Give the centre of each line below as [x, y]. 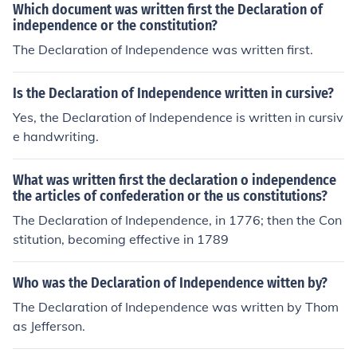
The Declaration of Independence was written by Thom [176, 307]
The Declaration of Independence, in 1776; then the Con [177, 220]
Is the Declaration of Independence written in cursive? [173, 93]
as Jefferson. [49, 326]
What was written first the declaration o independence [175, 180]
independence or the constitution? [115, 25]
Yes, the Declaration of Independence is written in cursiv [178, 117]
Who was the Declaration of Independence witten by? [170, 283]
